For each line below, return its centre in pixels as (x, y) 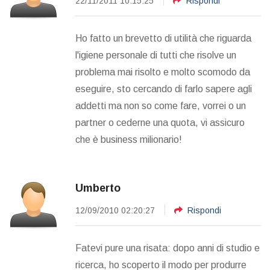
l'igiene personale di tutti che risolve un (156, 55)
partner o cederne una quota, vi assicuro (160, 123)
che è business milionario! (129, 140)
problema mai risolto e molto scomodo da (163, 72)
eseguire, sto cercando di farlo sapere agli (164, 89)
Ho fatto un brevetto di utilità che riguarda (163, 39)
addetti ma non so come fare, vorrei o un (161, 106)
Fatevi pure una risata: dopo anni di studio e (168, 248)
